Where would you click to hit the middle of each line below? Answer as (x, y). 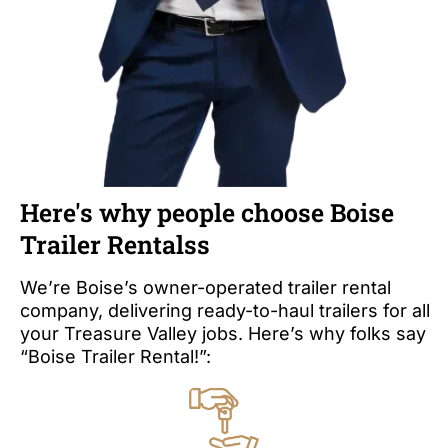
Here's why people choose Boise (207, 212)
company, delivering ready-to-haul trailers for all (225, 310)
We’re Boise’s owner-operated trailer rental (205, 287)
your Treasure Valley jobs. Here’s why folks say (223, 333)
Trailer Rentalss (115, 244)
